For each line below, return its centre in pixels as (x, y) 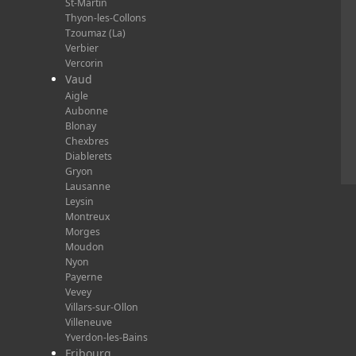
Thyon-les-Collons (106, 17)
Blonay (81, 126)
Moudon (85, 246)
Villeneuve (89, 322)
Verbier (82, 48)
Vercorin (84, 63)
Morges (83, 231)
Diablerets (89, 156)
